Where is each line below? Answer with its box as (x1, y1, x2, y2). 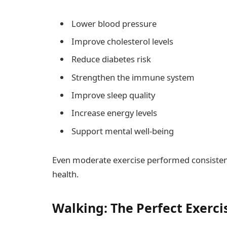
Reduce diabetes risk (71, 53, 151, 65)
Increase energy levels (71, 107, 157, 119)
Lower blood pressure (71, 17, 157, 29)
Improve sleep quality (71, 89, 155, 101)
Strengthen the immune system (71, 71, 195, 83)
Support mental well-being (71, 125, 174, 137)
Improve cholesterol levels (71, 35, 173, 48)
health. (52, 168, 79, 180)
